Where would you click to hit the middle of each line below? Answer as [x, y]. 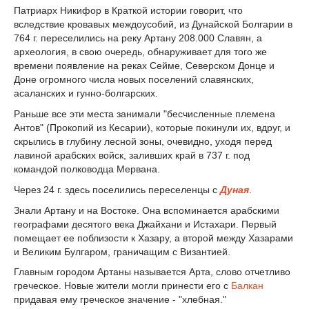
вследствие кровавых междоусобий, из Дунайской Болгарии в [153, 24]
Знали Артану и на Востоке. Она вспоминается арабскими [147, 210]
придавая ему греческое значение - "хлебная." [120, 300]
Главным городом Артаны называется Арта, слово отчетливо [152, 272]
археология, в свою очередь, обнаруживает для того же [140, 52]
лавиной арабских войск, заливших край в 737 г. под [132, 155]
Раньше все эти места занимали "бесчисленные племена [144, 113]
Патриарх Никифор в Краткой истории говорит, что [128, 11]
